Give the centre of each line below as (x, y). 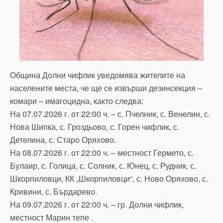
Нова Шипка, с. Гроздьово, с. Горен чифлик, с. (95, 127)
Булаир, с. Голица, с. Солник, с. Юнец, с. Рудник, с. (103, 166)
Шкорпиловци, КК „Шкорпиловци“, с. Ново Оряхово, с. (109, 178)
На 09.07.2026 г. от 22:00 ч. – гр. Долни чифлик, (97, 204)
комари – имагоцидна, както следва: (77, 101)
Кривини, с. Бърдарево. (54, 191)
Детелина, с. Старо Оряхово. (63, 140)
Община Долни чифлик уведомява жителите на (98, 75)
